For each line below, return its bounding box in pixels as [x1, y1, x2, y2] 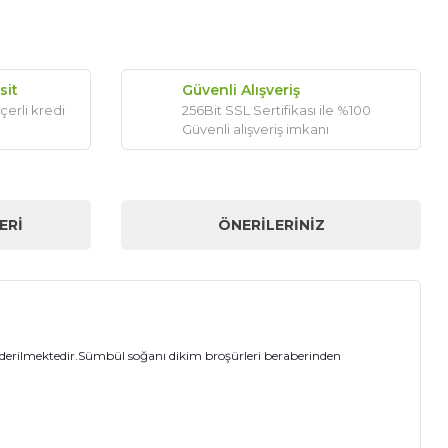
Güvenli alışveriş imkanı [182, 121, 329, 138]
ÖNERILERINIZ [217, 215, 325, 234]
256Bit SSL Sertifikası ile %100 [182, 102, 371, 119]
